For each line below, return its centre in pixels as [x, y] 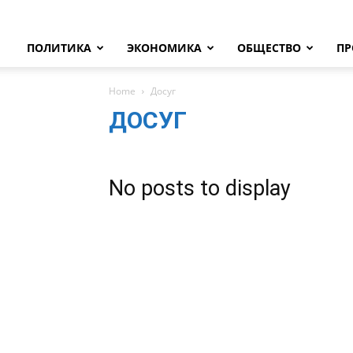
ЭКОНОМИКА [164, 48]
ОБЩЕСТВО [269, 48]
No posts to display [200, 188]
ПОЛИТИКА [59, 48]
